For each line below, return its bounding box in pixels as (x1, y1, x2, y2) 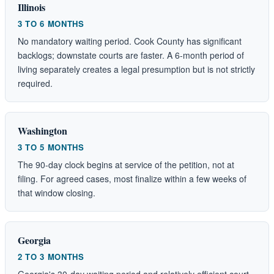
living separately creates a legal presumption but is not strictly (18, 62, 255, 75)
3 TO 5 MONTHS (18, 141, 84, 153)
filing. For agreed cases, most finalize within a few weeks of (18, 172, 246, 185)
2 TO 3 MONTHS (18, 250, 84, 262)
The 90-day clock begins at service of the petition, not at (18, 158, 234, 171)
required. (18, 76, 53, 89)
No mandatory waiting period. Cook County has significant (18, 34, 242, 47)
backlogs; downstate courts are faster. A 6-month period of (18, 48, 244, 61)
